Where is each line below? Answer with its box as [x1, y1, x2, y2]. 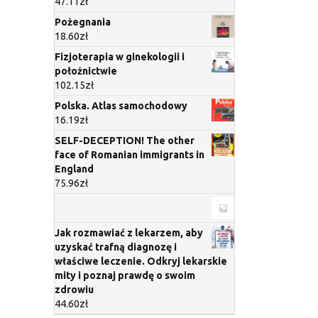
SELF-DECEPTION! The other [55, 135, 194, 147]
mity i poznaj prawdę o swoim [55, 270, 195, 282]
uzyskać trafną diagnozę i [55, 241, 177, 253]
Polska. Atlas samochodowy [55, 100, 187, 112]
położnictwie [55, 65, 117, 77]
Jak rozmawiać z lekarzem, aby [55, 227, 203, 239]
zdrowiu [55, 284, 94, 296]
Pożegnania [55, 16, 111, 28]
